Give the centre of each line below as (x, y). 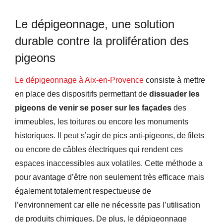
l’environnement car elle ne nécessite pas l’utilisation (108, 205)
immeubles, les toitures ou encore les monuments (102, 121)
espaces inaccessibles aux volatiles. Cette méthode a (109, 163)
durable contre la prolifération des (102, 41)
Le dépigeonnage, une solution (95, 24)
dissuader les (174, 94)
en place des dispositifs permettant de (82, 94)
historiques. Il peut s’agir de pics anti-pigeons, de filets (110, 135)
